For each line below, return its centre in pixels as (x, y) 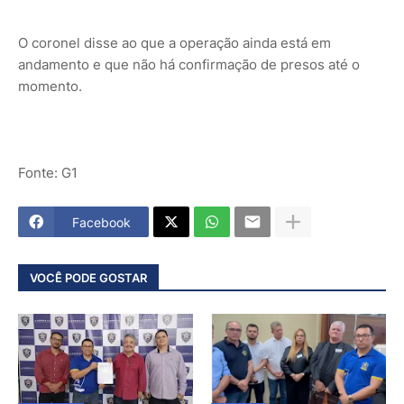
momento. (50, 87)
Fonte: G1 (48, 173)
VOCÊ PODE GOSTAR (88, 277)
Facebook (101, 222)
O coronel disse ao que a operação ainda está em (174, 43)
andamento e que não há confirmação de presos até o (189, 65)
